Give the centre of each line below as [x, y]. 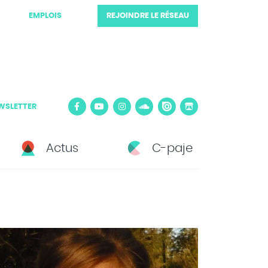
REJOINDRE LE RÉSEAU [148, 16]
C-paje [172, 149]
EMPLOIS [45, 16]
